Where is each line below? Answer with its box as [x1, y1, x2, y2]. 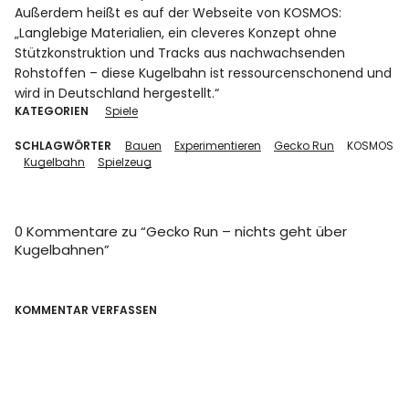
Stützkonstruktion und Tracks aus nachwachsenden [15, 43, 346, 62]
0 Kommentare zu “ [15, 221, 147, 241]
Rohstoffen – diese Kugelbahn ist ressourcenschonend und [15, 63, 393, 82]
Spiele [105, 102, 139, 119]
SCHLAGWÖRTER [15, 137, 112, 153]
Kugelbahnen [15, 239, 105, 259]
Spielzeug [98, 153, 152, 170]
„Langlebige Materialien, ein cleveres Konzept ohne [15, 23, 338, 42]
